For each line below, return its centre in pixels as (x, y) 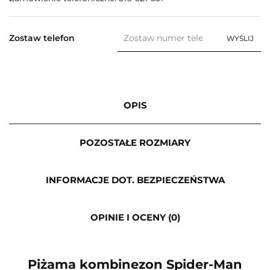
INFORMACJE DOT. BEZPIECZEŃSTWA (135, 180)
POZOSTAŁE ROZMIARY (135, 142)
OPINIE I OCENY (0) (135, 217)
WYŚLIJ (240, 38)
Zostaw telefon (42, 38)
